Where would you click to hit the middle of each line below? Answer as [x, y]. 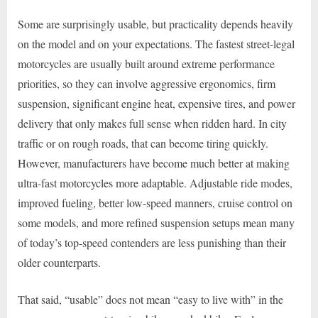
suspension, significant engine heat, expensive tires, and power [157, 104]
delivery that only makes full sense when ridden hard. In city [152, 124]
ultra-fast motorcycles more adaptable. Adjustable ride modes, [155, 183]
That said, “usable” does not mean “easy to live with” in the [150, 300]
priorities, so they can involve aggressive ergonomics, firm [147, 84]
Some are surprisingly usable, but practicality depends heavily [155, 24]
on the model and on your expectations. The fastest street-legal [156, 44]
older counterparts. [59, 263]
